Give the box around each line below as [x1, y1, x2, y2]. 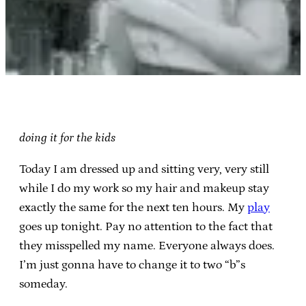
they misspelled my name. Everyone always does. [19, 238, 275, 253]
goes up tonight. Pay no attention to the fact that [19, 219, 273, 234]
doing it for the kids [19, 130, 115, 145]
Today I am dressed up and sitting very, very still [19, 162, 269, 176]
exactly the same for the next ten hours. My [19, 200, 247, 214]
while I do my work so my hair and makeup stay [19, 181, 269, 195]
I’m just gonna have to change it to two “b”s [19, 258, 245, 272]
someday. [19, 277, 68, 291]
